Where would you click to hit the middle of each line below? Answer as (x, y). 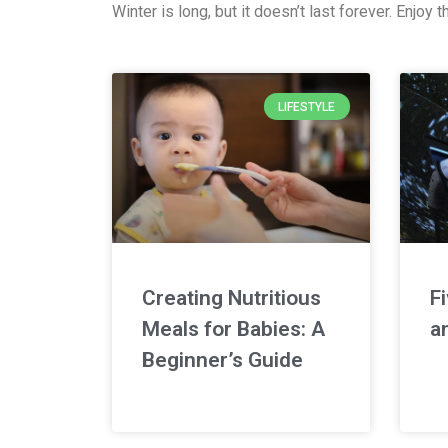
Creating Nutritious (231, 298)
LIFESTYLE (307, 106)
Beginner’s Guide (222, 360)
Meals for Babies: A (233, 329)
